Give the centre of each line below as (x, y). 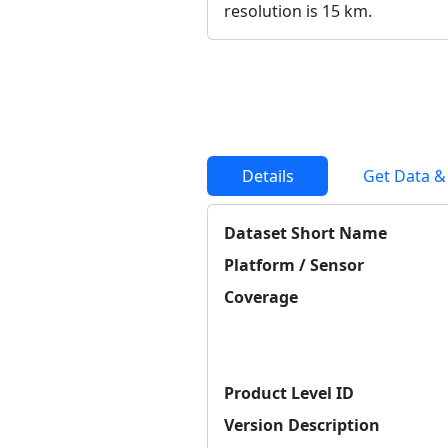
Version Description (302, 424)
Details (267, 175)
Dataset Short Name (305, 232)
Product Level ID (289, 392)
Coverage (261, 296)
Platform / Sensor (294, 264)
